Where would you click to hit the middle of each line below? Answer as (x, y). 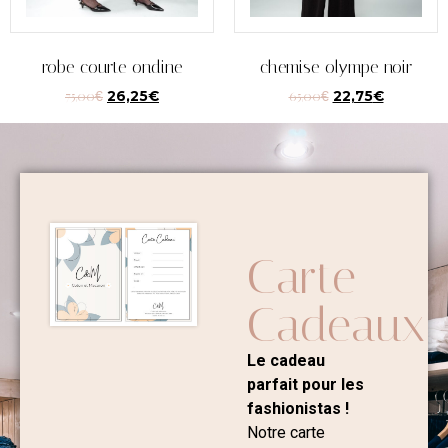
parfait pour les (305, 384)
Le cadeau (285, 360)
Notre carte (285, 432)
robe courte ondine (112, 67)
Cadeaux (335, 324)
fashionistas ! (297, 408)
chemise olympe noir (336, 67)
